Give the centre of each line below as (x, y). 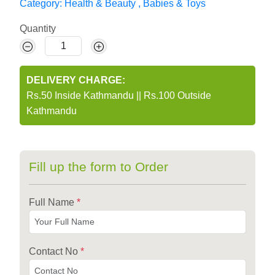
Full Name (53, 203)
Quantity (38, 29)
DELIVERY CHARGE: (76, 80)
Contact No (55, 252)
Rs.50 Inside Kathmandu (81, 96)
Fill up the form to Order (99, 167)
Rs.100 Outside (177, 96)
